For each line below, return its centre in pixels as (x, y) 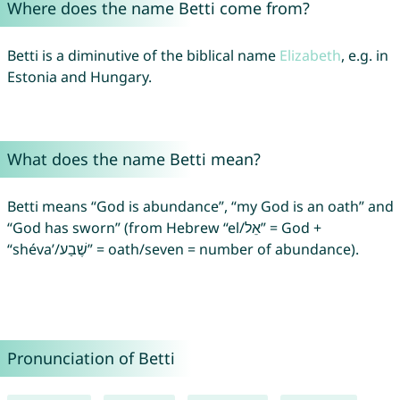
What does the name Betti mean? (133, 159)
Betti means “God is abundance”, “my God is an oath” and (200, 207)
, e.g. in (364, 56)
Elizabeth (310, 56)
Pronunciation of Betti (91, 358)
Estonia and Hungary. (79, 77)
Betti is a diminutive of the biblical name (143, 56)
